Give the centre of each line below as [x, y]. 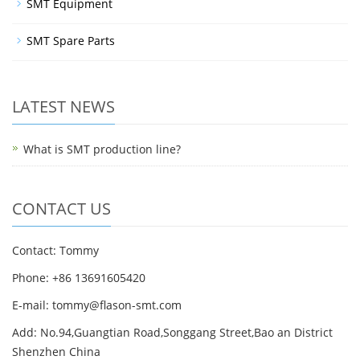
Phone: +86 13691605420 [79, 278]
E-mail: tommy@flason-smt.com [97, 305]
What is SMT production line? [102, 149]
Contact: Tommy [55, 251]
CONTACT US [61, 209]
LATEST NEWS [63, 107]
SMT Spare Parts [71, 41]
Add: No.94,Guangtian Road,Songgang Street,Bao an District [172, 333]
